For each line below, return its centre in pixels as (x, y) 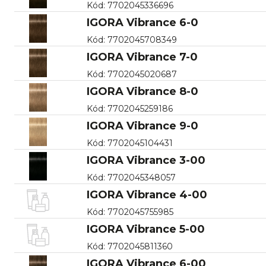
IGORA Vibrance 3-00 (146, 160)
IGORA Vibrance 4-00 (147, 194)
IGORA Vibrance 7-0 (142, 57)
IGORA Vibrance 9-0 (142, 126)
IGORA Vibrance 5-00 (145, 229)
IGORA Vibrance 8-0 (142, 91)
